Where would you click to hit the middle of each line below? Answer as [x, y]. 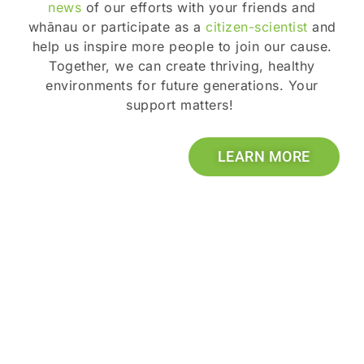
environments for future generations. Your [182, 86]
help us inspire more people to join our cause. [182, 47]
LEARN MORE [264, 157]
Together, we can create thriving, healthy [182, 66]
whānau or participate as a [117, 27]
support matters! [182, 105]
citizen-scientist [257, 27]
